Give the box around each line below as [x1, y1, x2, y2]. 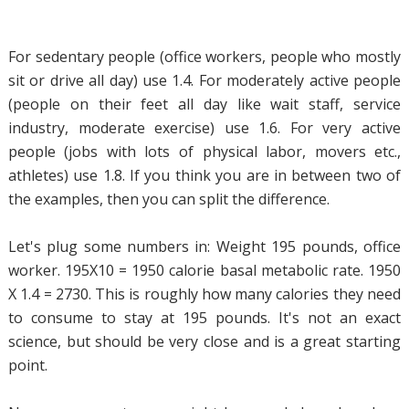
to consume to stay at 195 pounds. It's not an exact [7, 307, 402, 328]
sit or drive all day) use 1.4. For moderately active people [7, 69, 402, 90]
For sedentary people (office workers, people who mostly [7, 46, 402, 67]
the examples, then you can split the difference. [7, 188, 330, 209]
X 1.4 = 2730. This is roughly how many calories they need [7, 283, 402, 304]
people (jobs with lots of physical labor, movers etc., [7, 141, 402, 162]
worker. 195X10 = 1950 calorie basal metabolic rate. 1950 [7, 259, 402, 280]
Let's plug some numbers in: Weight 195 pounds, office [7, 236, 402, 257]
